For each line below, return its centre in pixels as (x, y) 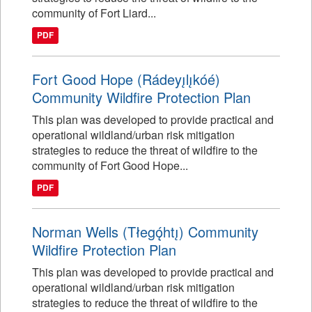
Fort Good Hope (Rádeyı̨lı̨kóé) (126, 79)
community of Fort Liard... (94, 13)
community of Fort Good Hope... (110, 165)
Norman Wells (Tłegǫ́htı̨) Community (145, 232)
